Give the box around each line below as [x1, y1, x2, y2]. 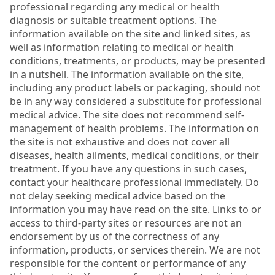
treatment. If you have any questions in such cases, [10, 161, 247, 176]
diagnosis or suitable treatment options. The [10, 13, 217, 27]
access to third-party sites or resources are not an [10, 215, 242, 230]
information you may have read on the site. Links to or [10, 202, 261, 216]
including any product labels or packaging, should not [10, 80, 260, 95]
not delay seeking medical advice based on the [10, 188, 225, 203]
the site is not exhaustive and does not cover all [10, 134, 230, 149]
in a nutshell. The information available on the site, [10, 67, 244, 81]
